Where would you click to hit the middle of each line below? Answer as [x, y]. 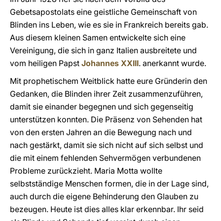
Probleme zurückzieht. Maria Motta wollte [86, 171]
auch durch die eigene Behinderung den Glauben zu [104, 196]
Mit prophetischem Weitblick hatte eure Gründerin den [109, 81]
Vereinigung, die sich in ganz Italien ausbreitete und [103, 50]
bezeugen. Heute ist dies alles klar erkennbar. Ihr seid [107, 209]
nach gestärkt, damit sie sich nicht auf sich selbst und [107, 145]
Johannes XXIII [110, 63]
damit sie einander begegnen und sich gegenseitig [102, 107]
